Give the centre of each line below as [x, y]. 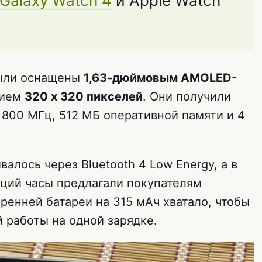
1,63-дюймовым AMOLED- [160, 78]
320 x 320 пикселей [84, 97]
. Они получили [187, 97]
